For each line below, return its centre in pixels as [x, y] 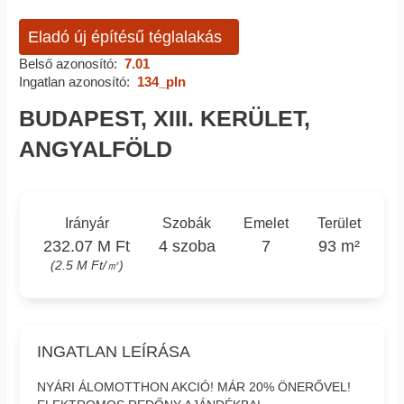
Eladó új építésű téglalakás [124, 37]
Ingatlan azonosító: [74, 81]
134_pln [161, 81]
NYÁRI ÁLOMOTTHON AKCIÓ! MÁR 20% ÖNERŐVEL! [194, 387]
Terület [339, 223]
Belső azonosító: [68, 63]
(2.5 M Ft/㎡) [87, 265]
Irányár [87, 223]
